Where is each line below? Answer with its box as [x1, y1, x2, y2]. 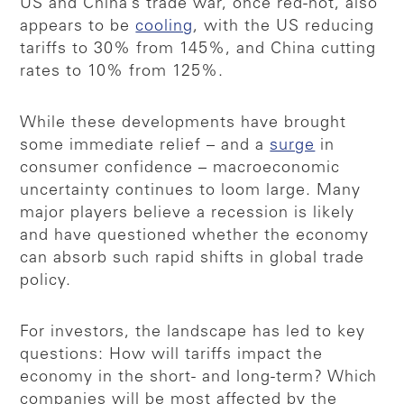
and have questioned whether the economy [20, 227, 370, 244]
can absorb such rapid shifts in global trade [20, 250, 365, 267]
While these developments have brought [20, 115, 347, 132]
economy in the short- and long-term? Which [20, 369, 378, 386]
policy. [20, 272, 72, 289]
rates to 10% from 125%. [20, 63, 225, 80]
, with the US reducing [193, 18, 375, 35]
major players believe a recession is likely [20, 205, 355, 222]
